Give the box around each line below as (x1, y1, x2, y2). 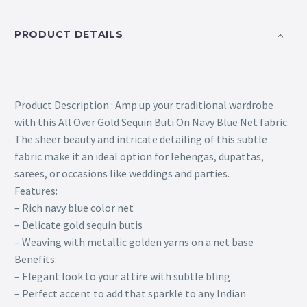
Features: (14, 183, 58, 197)
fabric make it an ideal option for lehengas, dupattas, (14, 149, 264, 163)
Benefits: (14, 251, 57, 266)
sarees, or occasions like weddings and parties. (14, 166, 230, 180)
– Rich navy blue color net (14, 200, 134, 214)
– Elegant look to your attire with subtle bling (14, 269, 230, 283)
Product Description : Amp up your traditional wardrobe (14, 97, 273, 112)
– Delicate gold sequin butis (14, 217, 143, 232)
